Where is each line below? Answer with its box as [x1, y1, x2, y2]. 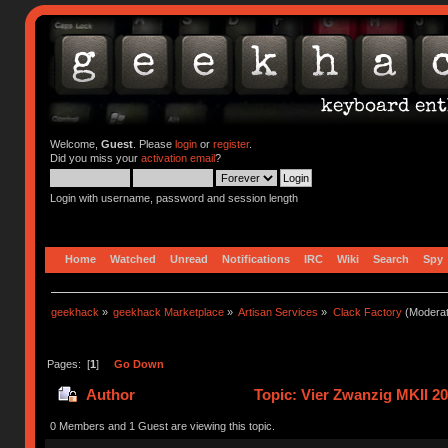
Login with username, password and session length [49, 192, 298, 204]
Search [373, 252, 410, 265]
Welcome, [49, 138, 101, 150]
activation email [140, 152, 215, 164]
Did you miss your [49, 152, 141, 164]
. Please [132, 138, 175, 150]
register [212, 138, 249, 150]
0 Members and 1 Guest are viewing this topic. [49, 419, 275, 432]
